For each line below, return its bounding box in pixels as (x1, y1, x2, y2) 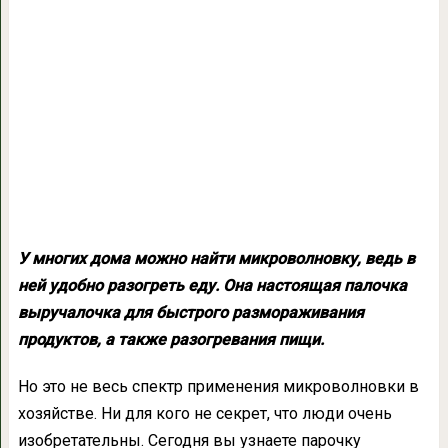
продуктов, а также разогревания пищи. (17, 330, 324, 349)
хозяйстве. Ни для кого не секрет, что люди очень (17, 404, 392, 423)
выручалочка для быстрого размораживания (17, 303, 364, 322)
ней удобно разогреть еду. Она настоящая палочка (17, 276, 407, 295)
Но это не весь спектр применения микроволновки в (17, 377, 419, 396)
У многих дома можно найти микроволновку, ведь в (17, 249, 415, 268)
